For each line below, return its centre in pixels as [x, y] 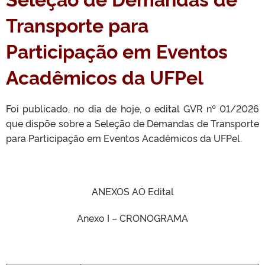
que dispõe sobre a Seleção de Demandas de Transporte [132, 123]
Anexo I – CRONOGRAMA [132, 218]
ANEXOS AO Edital [132, 191]
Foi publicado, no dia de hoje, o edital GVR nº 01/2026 [132, 108]
